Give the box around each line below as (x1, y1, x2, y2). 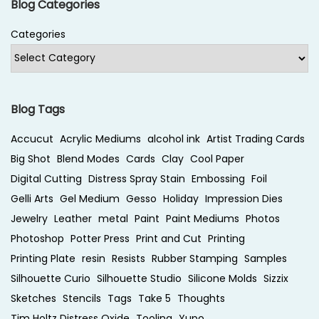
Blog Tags (11, 100, 65, 117)
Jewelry (11, 211, 48, 226)
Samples (244, 251, 287, 266)
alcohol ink (147, 131, 200, 146)
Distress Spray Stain (88, 171, 185, 186)
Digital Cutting (11, 171, 82, 186)
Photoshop (11, 231, 64, 246)
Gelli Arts (11, 191, 53, 206)
